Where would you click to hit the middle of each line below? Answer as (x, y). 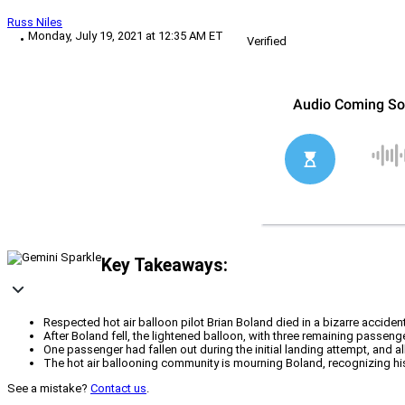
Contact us (118, 389)
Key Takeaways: (165, 265)
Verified (267, 42)
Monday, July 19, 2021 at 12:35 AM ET (126, 36)
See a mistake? (49, 389)
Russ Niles (35, 23)
